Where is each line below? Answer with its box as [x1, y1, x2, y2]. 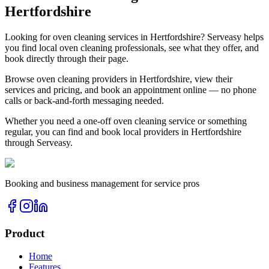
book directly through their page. [5, 53, 128, 64]
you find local [5, 42, 59, 53]
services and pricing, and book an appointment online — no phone [5, 84, 256, 95]
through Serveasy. [5, 137, 73, 148]
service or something [166, 115, 247, 126]
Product [5, 226, 44, 240]
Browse [5, 73, 37, 84]
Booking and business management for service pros [5, 178, 199, 189]
